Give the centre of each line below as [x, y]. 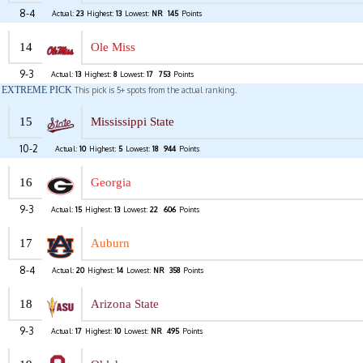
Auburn [110, 243]
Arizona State [125, 304]
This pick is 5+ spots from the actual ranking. [154, 90]
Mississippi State [132, 122]
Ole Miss [113, 47]
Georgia [111, 183]
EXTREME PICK [37, 90]
